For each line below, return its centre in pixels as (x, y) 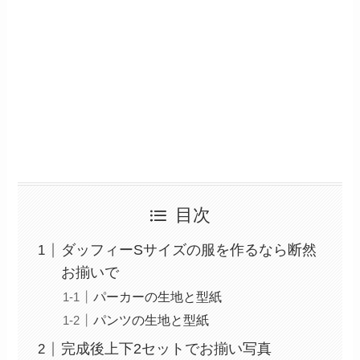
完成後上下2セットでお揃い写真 (167, 349)
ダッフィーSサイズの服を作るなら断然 (189, 250)
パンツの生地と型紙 (151, 320)
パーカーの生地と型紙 (158, 297)
